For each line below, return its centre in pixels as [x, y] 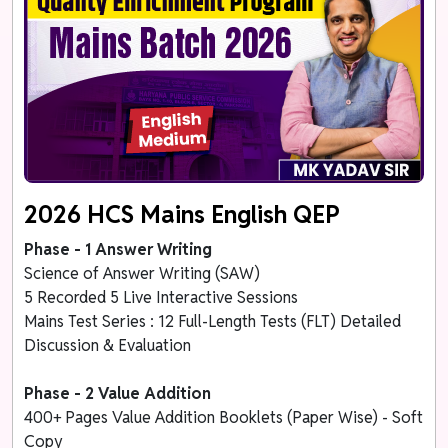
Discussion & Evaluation [110, 345]
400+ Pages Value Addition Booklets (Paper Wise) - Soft [224, 417]
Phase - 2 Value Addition [118, 393]
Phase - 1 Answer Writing [120, 249]
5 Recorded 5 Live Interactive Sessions [163, 297]
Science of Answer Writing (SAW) [142, 273]
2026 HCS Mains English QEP [182, 214]
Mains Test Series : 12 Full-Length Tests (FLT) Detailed [213, 321]
